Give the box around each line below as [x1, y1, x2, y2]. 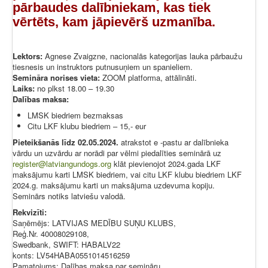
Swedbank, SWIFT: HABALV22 [13, 239, 120, 251]
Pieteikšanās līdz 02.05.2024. [13, 136, 118, 148]
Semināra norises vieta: [13, 72, 100, 84]
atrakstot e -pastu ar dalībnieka [118, 136, 229, 148]
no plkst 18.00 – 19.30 [35, 83, 114, 95]
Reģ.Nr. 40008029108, [13, 228, 89, 240]
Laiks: [13, 83, 35, 95]
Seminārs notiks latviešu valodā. [13, 190, 126, 202]
